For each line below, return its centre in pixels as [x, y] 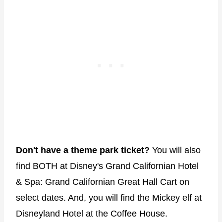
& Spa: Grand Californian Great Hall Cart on [103, 182]
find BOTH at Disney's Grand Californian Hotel [107, 166]
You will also [176, 150]
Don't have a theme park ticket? [84, 150]
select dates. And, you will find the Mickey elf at [109, 198]
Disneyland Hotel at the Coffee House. [92, 214]
